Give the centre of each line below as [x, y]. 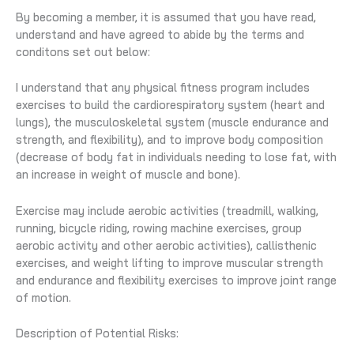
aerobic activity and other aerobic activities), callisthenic [166, 245]
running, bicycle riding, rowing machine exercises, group [159, 228]
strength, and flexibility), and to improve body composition [169, 140]
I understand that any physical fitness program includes [163, 88]
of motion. [43, 297]
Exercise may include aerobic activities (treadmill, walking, [167, 210]
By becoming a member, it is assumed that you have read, [166, 17]
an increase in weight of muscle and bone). [128, 175]
